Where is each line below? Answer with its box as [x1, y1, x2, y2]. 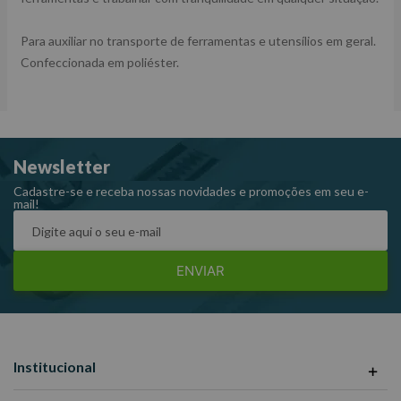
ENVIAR [176, 262, 225, 280]
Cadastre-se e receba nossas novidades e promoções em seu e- [13, 183, 369, 200]
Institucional [13, 358, 96, 376]
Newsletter [13, 156, 110, 178]
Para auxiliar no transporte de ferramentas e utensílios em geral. [21, 33, 376, 48]
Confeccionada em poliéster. [21, 55, 179, 70]
